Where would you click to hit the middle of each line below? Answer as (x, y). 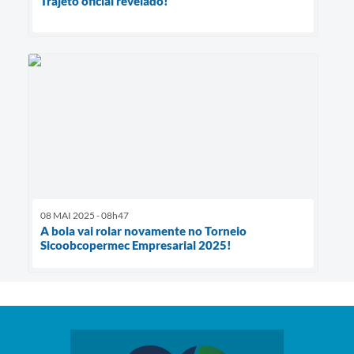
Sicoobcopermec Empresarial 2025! (136, 245)
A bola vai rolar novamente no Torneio (143, 231)
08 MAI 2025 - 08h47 (85, 216)
